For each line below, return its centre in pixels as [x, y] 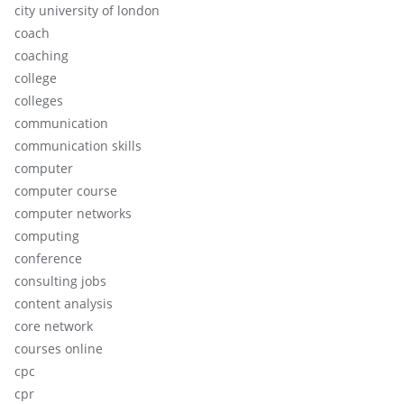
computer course [66, 190]
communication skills [78, 145]
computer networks [73, 213]
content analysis [64, 303]
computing [47, 235]
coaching [41, 55]
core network [54, 326]
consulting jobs [60, 280]
